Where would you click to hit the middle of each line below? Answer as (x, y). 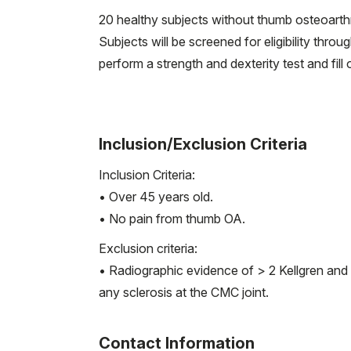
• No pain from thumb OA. (172, 218)
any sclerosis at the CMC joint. (184, 292)
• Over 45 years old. (157, 196)
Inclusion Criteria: (147, 174)
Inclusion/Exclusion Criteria (203, 144)
